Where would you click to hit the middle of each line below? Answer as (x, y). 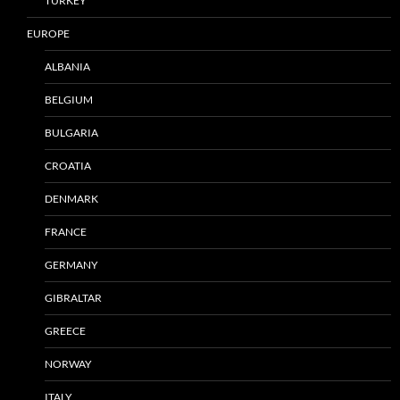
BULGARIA (71, 132)
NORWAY (68, 363)
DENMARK (71, 198)
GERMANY (71, 264)
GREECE (65, 330)
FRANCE (66, 231)
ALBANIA (67, 66)
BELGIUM (69, 99)
